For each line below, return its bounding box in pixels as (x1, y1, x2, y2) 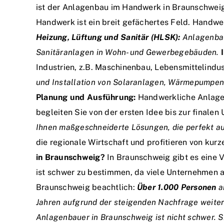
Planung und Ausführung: (36, 92, 136, 102)
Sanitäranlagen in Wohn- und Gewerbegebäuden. (36, 47, 221, 57)
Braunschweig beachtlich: (36, 182, 137, 192)
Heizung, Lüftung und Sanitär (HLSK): (36, 32, 180, 42)
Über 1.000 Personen (137, 182, 216, 192)
